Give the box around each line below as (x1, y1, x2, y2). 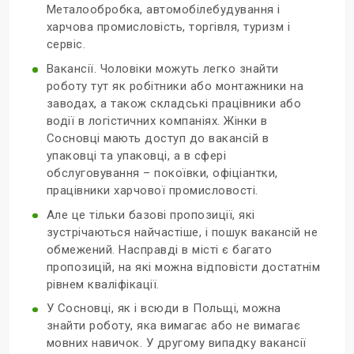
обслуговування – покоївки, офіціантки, (46, 165, 278, 180)
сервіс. (46, 37, 86, 51)
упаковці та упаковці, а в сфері (46, 148, 227, 163)
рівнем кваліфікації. (46, 277, 160, 292)
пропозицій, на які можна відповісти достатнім (46, 259, 321, 274)
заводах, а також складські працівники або (46, 96, 302, 111)
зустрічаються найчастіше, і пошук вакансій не (46, 224, 318, 239)
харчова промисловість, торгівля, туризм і (46, 20, 291, 34)
